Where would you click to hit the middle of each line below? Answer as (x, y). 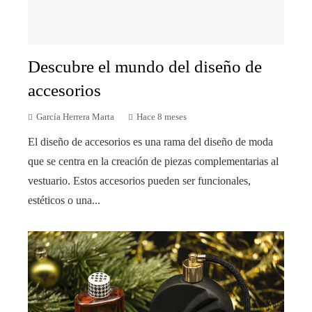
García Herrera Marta (75, 117)
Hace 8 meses (162, 117)
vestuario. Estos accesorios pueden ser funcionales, (139, 180)
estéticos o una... (64, 200)
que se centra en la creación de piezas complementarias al (153, 161)
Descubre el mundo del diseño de (145, 66)
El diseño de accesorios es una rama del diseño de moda (150, 141)
